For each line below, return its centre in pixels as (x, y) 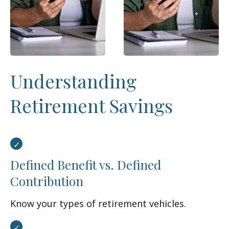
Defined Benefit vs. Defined (86, 165)
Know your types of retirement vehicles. (98, 203)
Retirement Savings (91, 105)
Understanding (73, 81)
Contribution (47, 181)
